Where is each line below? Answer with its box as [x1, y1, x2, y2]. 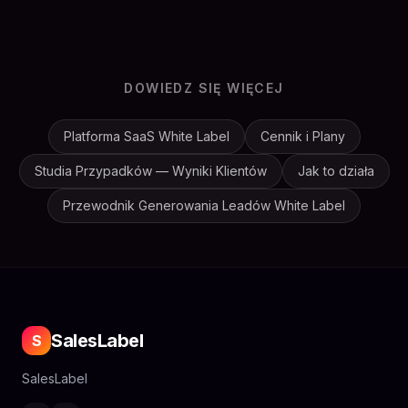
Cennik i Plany [260, 128, 345, 144]
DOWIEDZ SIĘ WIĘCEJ [124, 80, 284, 96]
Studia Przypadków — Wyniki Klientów [34, 163, 267, 178]
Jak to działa [297, 163, 374, 178]
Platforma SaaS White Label [63, 128, 229, 144]
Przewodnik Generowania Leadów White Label [63, 198, 345, 213]
